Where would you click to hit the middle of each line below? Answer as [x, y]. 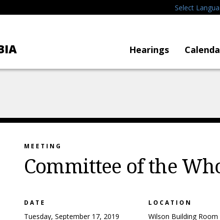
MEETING [43, 146]
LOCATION [170, 203]
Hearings [149, 50]
